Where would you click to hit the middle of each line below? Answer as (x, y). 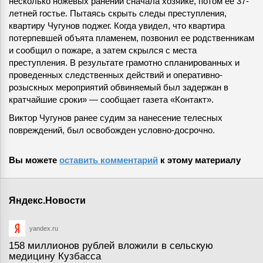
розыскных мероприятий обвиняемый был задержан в (119, 87)
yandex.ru (44, 229)
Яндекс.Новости (47, 201)
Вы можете (34, 160)
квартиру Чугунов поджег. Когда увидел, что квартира (117, 26)
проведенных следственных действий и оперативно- (116, 75)
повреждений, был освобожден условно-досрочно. (112, 130)
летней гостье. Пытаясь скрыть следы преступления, (118, 14)
